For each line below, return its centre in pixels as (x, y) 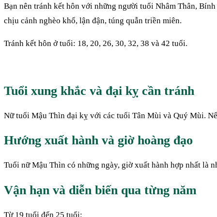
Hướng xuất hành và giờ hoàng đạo (98, 140)
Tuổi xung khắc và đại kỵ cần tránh (99, 91)
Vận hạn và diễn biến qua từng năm (100, 190)
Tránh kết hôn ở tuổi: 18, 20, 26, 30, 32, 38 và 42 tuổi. (96, 43)
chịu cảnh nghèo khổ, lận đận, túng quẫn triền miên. (93, 20)
